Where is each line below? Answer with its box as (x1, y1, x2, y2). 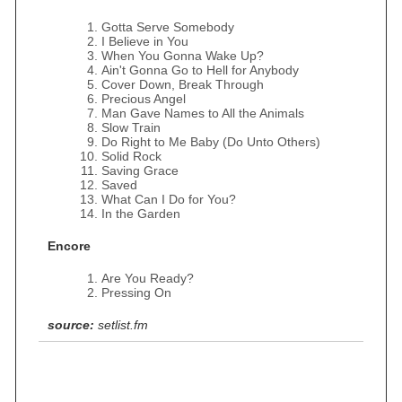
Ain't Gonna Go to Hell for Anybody (101, 63, 299, 77)
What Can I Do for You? (101, 192, 236, 206)
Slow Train (101, 120, 161, 135)
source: (48, 318, 94, 332)
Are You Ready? (101, 271, 194, 285)
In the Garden (101, 206, 180, 221)
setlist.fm (98, 318, 148, 332)
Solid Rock (101, 149, 162, 163)
